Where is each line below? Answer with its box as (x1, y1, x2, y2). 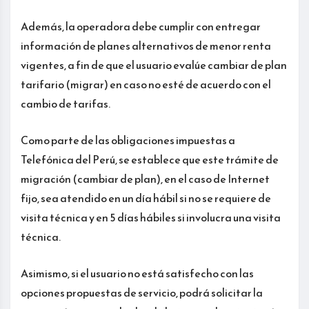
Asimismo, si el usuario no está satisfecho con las (21, 265, 254, 282)
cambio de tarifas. (21, 95, 110, 112)
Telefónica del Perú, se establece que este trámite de (21, 151, 279, 168)
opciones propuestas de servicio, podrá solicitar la (21, 284, 263, 301)
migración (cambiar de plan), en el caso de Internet (21, 170, 270, 188)
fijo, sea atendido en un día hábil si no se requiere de (21, 190, 271, 207)
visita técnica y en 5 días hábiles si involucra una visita (21, 209, 281, 226)
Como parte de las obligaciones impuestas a (21, 132, 235, 149)
